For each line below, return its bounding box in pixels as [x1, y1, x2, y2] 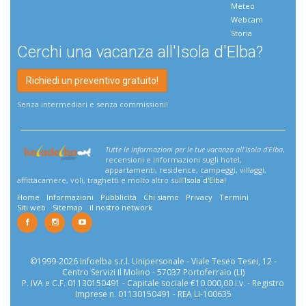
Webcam [231, 14, 264, 25]
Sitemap [53, 201, 83, 212]
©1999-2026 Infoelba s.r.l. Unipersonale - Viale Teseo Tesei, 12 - [29, 255, 277, 267]
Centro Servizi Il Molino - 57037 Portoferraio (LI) [61, 266, 245, 278]
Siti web [17, 201, 46, 212]
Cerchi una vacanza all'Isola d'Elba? [17, 42, 263, 61]
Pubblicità [100, 191, 137, 202]
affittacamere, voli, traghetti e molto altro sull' [17, 174, 184, 185]
